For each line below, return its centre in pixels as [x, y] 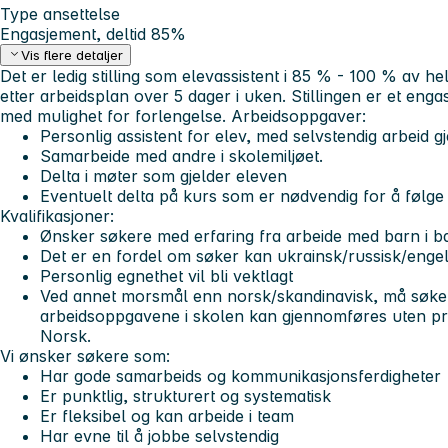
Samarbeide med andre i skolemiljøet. [181, 156]
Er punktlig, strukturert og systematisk [185, 396]
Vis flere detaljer [72, 55]
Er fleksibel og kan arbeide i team [167, 416]
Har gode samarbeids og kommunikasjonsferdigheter [240, 376]
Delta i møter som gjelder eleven [163, 176]
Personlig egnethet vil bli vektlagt [166, 276]
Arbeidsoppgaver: [298, 116]
